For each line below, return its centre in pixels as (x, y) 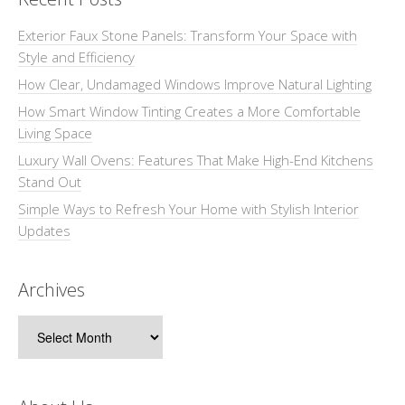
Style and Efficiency (76, 57)
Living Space (55, 132)
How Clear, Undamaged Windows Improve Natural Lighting (195, 84)
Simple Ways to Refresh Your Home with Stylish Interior (188, 208)
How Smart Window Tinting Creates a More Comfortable (189, 111)
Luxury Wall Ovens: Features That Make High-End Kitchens (196, 160)
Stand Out (50, 181)
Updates (44, 230)
